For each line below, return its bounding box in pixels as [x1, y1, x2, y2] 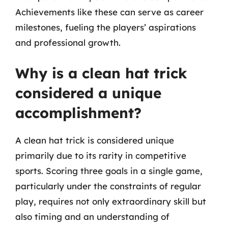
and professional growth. [15, 37, 121, 48]
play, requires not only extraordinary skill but [15, 196, 206, 207]
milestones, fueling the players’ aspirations [15, 21, 196, 33]
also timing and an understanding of [15, 211, 169, 222]
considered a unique [15, 84, 161, 102]
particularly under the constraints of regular [15, 181, 201, 191]
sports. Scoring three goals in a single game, [15, 165, 203, 176]
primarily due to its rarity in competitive [15, 150, 186, 161]
